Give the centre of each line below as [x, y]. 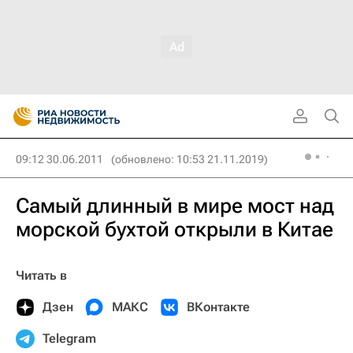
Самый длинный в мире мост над [175, 206]
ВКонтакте [218, 307]
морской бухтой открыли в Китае [175, 229]
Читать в [41, 275]
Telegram [69, 338]
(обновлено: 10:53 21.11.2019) [190, 159]
